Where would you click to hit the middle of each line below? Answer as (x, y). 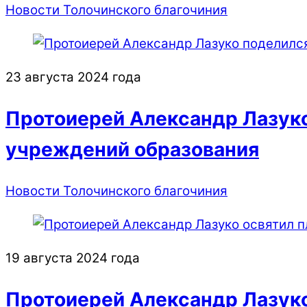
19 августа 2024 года (73, 258)
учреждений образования (132, 149)
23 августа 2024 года (73, 77)
